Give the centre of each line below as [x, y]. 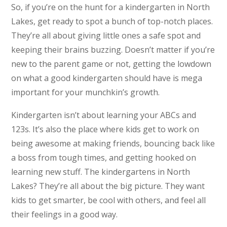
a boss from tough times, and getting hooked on [104, 158]
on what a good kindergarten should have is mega [107, 78]
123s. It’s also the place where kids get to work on [105, 129]
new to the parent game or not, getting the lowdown [111, 64]
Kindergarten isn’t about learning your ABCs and [104, 115]
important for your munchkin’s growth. [86, 92]
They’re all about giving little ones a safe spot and [106, 35]
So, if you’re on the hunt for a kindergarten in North [111, 7]
